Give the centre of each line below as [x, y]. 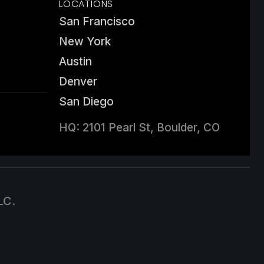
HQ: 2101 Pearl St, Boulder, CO [139, 128]
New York [85, 42]
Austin [75, 62]
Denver [78, 82]
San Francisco [97, 22]
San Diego [86, 102]
